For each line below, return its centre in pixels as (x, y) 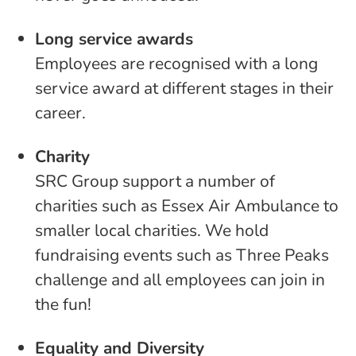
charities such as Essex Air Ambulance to (187, 206)
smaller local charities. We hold (152, 230)
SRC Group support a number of (155, 181)
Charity (62, 157)
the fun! (63, 304)
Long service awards (114, 39)
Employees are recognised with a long (176, 64)
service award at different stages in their (184, 88)
